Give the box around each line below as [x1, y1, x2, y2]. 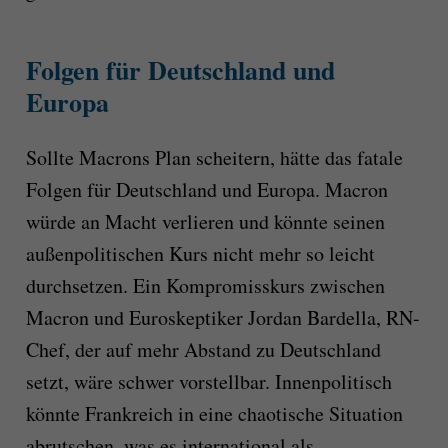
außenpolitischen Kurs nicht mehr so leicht [25, 240, 375, 268]
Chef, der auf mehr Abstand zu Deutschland [25, 336, 381, 364]
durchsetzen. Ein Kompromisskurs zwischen [25, 272, 385, 300]
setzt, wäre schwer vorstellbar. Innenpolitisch [25, 368, 392, 396]
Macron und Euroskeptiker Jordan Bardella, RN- [25, 304, 420, 332]
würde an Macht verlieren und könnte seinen [25, 208, 385, 236]
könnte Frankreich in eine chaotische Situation [25, 400, 403, 428]
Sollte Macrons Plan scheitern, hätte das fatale [25, 144, 403, 172]
